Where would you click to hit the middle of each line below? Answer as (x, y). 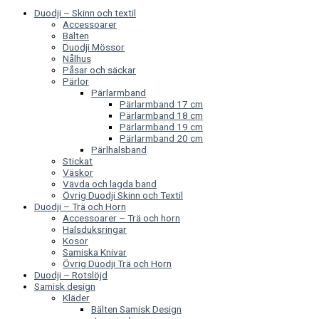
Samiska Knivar (95, 252)
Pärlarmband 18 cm (161, 115)
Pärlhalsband (119, 149)
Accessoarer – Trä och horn (121, 218)
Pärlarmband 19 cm (161, 126)
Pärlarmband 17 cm (161, 104)
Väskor (78, 172)
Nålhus (77, 58)
